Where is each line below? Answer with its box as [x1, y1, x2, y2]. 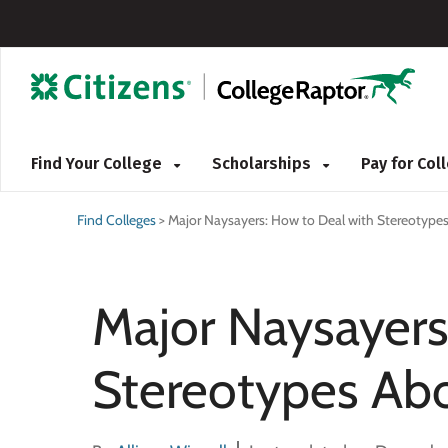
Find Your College [31, 154, 166, 173]
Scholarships [212, 154, 315, 173]
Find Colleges [77, 211, 156, 229]
